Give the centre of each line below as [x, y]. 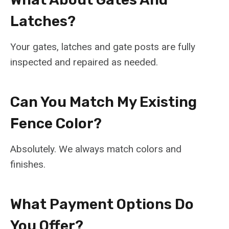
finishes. [28, 165]
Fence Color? [56, 124]
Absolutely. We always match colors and [96, 149]
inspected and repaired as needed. [84, 62]
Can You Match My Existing [104, 102]
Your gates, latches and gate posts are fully [103, 47]
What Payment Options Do [102, 204]
